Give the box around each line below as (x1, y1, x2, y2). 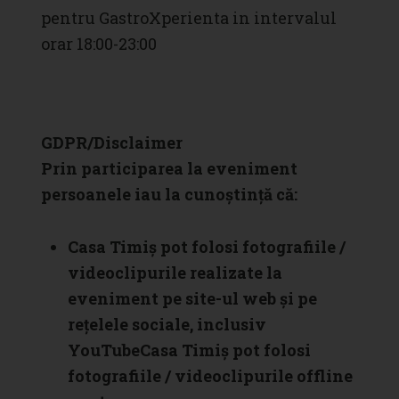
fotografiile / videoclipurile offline (67, 365, 353, 387)
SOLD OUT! (129, 85, 270, 121)
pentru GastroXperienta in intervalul (40, 7, 337, 29)
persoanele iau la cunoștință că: (40, 183, 297, 206)
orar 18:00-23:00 (40, 33, 157, 55)
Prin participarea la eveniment (40, 158, 297, 180)
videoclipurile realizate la (67, 262, 282, 284)
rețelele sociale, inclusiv (67, 313, 266, 336)
